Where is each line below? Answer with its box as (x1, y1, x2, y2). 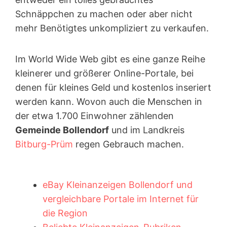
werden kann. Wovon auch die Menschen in (15, 96, 202, 107)
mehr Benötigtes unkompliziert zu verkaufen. (15, 23, 209, 34)
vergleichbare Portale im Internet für (43, 194, 199, 205)
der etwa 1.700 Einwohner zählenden (15, 110, 174, 121)
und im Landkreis (109, 124, 184, 135)
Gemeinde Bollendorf (15, 124, 109, 135)
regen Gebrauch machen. (73, 138, 184, 149)
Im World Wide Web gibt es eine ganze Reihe (15, 53, 205, 64)
